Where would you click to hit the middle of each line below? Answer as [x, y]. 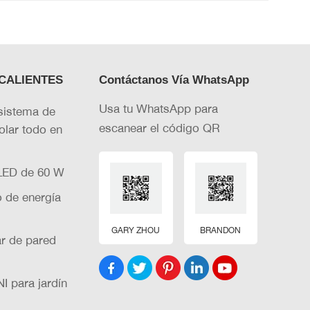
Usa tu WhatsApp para [159, 108]
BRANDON [221, 230]
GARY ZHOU [136, 230]
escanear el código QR [160, 127]
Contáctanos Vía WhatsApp [174, 79]
